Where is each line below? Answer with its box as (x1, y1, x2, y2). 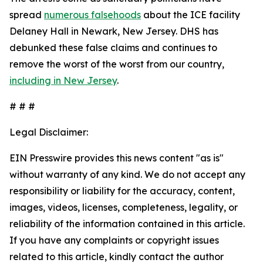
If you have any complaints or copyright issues (9, 234, 219, 246)
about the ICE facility (141, 9, 240, 21)
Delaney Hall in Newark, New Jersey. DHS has (9, 25, 218, 37)
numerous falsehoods (44, 9, 141, 21)
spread (9, 9, 44, 21)
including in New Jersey (9, 75, 117, 86)
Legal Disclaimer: (9, 126, 88, 138)
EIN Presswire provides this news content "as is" (9, 152, 224, 164)
